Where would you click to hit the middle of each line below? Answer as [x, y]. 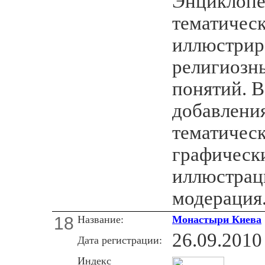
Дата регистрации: [120, 240]
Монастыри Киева [217, 219]
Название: [101, 219]
